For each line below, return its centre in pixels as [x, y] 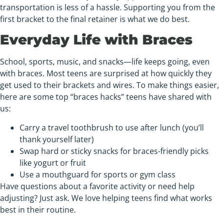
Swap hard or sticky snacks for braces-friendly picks [114, 151]
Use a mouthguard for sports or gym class [98, 174]
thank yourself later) [57, 139]
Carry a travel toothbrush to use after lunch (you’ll [112, 127]
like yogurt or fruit [53, 163]
